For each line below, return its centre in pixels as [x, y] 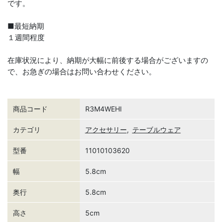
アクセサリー [106, 129]
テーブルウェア [156, 129]
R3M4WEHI [103, 109]
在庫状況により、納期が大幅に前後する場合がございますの [108, 60]
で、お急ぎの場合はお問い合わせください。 [82, 71]
